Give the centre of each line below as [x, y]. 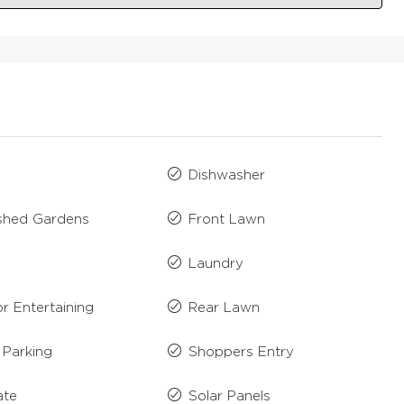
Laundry [216, 264]
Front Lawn [226, 220]
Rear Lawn [224, 308]
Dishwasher [226, 176]
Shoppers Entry [241, 353]
